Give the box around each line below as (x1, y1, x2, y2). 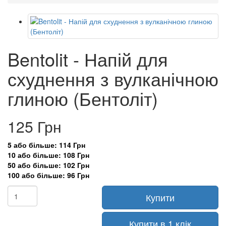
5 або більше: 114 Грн (8, 140, 85, 150)
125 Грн (8, 116, 62, 137)
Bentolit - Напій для (8, 46, 168, 72)
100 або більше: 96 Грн (8, 170, 89, 180)
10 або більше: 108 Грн (8, 150, 89, 160)
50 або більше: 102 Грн (8, 160, 89, 170)
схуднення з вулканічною (8, 66, 218, 91)
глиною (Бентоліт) (8, 85, 158, 111)
